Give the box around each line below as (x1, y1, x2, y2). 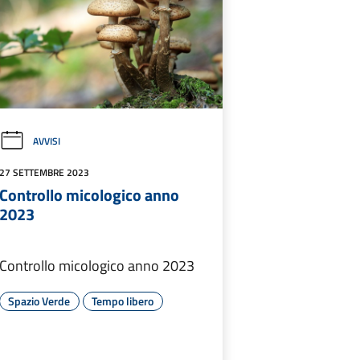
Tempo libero (92, 292, 154, 310)
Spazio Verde (8, 292, 71, 310)
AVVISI (32, 133, 60, 149)
